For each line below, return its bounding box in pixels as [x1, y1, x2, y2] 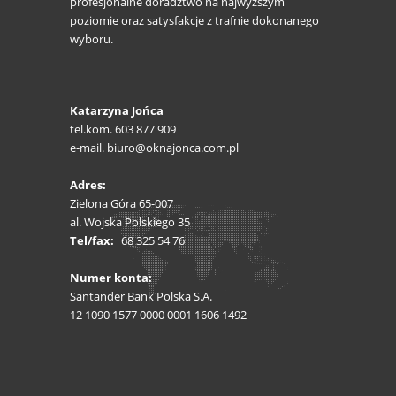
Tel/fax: [70, 232, 114, 248]
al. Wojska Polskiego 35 [70, 214, 190, 230]
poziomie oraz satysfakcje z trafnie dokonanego [70, 12, 319, 28]
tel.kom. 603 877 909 [70, 121, 176, 137]
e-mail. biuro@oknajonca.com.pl [70, 140, 239, 156]
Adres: [70, 177, 106, 193]
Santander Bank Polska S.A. [70, 288, 212, 304]
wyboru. [70, 31, 113, 47]
